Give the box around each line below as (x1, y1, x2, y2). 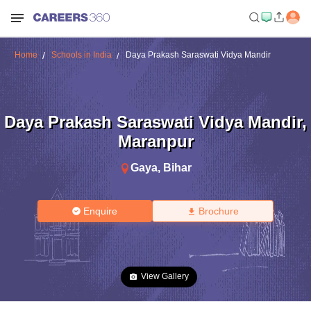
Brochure (198, 205, 239, 217)
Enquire (83, 205, 118, 217)
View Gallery (141, 271, 189, 281)
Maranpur (117, 131, 194, 151)
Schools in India (51, 50, 112, 60)
